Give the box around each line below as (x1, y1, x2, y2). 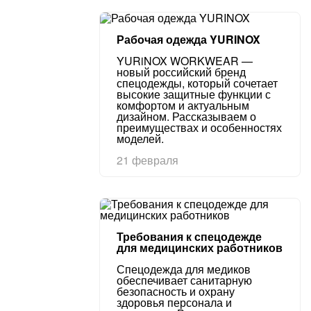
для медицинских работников (117, 239, 283, 255)
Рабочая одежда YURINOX (117, 31, 260, 47)
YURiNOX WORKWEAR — (117, 53, 253, 69)
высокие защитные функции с (117, 86, 271, 102)
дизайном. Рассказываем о (117, 108, 256, 124)
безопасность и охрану (117, 283, 235, 299)
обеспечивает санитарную (117, 272, 252, 288)
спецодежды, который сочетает (117, 75, 278, 91)
